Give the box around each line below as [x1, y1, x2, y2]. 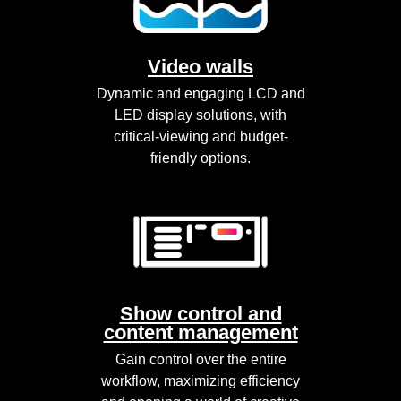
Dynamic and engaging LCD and [96, 86, 305, 102]
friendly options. [150, 150, 251, 166]
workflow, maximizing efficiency [101, 373, 300, 389]
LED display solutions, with [115, 107, 286, 124]
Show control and [119, 303, 282, 326]
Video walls [148, 55, 253, 79]
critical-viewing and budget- [113, 129, 288, 145]
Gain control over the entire [115, 352, 286, 368]
